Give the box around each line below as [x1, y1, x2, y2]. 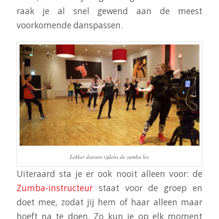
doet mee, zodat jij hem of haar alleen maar [16, 197, 203, 208]
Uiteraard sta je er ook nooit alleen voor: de [16, 168, 203, 180]
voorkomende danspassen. [16, 20, 123, 31]
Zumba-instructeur [16, 182, 93, 194]
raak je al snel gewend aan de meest [16, 5, 203, 17]
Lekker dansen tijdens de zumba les [70, 153, 149, 161]
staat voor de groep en [92, 182, 203, 194]
